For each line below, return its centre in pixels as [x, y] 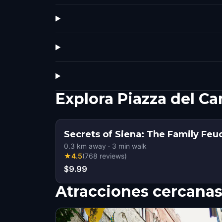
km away [90, 146]
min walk [132, 146]
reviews [112, 156]
